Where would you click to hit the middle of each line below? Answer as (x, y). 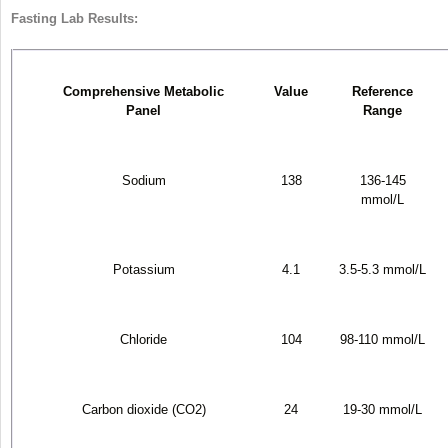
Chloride (143, 339)
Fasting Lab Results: (74, 18)
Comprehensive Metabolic (143, 91)
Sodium (143, 180)
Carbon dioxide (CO (138, 409)
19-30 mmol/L (382, 409)
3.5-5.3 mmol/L (382, 269)
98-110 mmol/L (382, 339)
